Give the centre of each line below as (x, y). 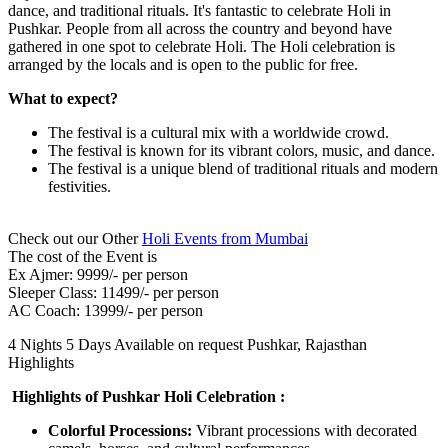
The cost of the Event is (82, 256)
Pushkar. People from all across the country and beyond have (200, 28)
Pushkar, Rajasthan (307, 344)
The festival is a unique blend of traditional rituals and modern (243, 168)
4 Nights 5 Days (59, 344)
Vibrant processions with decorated (304, 430)
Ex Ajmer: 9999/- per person (98, 274)
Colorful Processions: (120, 430)
